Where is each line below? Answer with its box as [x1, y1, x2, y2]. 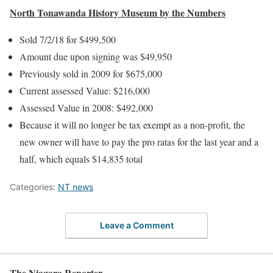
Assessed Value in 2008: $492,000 [19, 101, 153, 115]
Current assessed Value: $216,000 [19, 84, 150, 97]
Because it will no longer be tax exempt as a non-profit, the [19, 118, 245, 132]
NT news [58, 182, 93, 193]
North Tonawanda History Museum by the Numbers [10, 5, 225, 20]
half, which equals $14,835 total [19, 152, 143, 166]
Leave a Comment [99, 219, 174, 230]
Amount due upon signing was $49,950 [19, 50, 172, 63]
